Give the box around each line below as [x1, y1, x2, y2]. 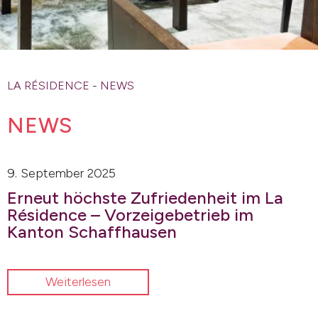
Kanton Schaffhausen [7, 221, 177, 242]
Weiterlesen [45, 274, 111, 290]
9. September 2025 [7, 165, 116, 181]
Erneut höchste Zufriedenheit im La [7, 187, 283, 208]
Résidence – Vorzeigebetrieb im [7, 204, 253, 225]
